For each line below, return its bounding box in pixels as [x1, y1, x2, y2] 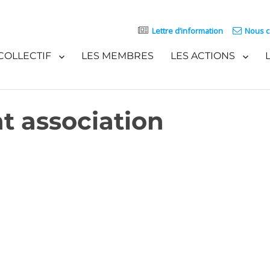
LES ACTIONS [170, 49, 235, 61]
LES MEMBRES [81, 49, 154, 61]
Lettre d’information [151, 25, 223, 36]
